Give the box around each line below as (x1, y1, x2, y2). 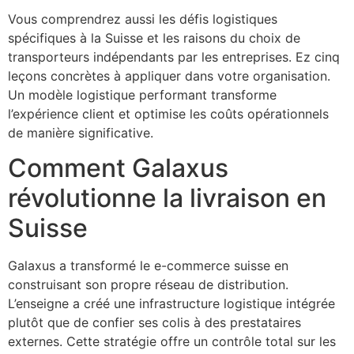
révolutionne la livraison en (8, 183, 326, 214)
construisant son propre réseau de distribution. (8, 277, 288, 293)
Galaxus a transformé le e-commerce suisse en (8, 258, 288, 274)
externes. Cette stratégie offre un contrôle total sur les (8, 333, 336, 350)
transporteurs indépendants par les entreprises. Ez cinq (8, 48, 340, 65)
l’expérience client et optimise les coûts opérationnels (8, 105, 329, 122)
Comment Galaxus (8, 153, 228, 184)
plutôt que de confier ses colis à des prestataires (8, 314, 301, 331)
